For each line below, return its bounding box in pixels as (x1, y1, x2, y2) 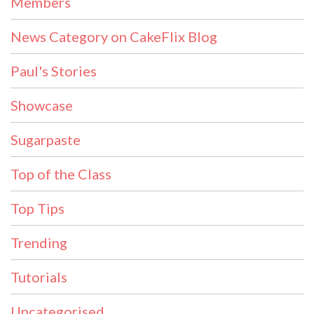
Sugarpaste (11, 131, 81, 149)
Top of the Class (11, 165, 111, 183)
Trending (11, 234, 67, 252)
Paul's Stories (11, 62, 97, 80)
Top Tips (11, 200, 64, 217)
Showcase (11, 97, 73, 114)
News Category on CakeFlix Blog (11, 28, 217, 46)
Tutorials (11, 268, 67, 286)
